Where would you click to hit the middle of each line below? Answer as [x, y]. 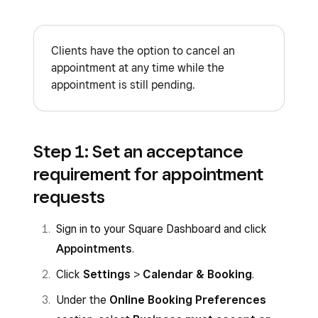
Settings [107, 274]
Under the [83, 300]
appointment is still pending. [123, 85]
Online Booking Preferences [188, 300]
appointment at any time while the [138, 68]
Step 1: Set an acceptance [138, 151]
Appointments [94, 249]
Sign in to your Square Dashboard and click [161, 229]
